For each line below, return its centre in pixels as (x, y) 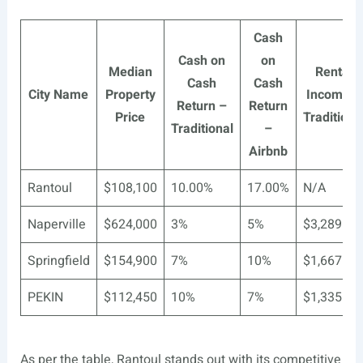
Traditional (202, 129)
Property (130, 95)
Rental (334, 73)
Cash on (202, 61)
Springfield (58, 261)
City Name (59, 95)
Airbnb (268, 152)
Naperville (56, 225)
